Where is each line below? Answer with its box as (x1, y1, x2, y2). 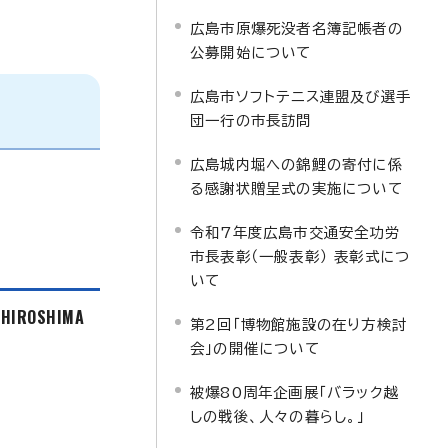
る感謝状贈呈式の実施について (190, 181, 403, 196)
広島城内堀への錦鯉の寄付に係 (190, 157, 403, 172)
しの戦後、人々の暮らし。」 (190, 409, 366, 424)
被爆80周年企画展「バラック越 (190, 385, 399, 400)
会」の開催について (190, 341, 320, 356)
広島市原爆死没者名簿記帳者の (190, 21, 403, 36)
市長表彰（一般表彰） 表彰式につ (190, 249, 411, 264)
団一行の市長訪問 (190, 113, 312, 128)
